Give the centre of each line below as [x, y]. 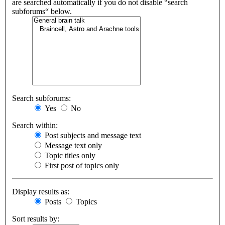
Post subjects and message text [92, 136]
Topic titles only [69, 156]
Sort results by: [36, 219]
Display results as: [41, 192]
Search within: [35, 126]
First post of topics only [81, 166]
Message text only [72, 146]
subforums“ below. [42, 12]
